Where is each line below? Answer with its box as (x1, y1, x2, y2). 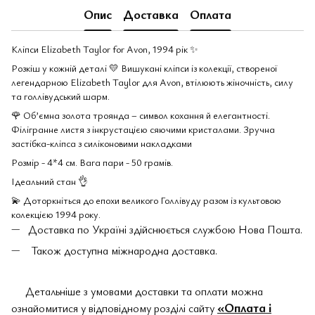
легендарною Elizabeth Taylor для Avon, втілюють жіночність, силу (11, 75, 293, 89)
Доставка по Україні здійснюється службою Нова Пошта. (28, 221, 302, 237)
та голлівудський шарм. (11, 89, 110, 103)
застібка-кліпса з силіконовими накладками (11, 136, 194, 150)
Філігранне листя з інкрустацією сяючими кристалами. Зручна (11, 122, 275, 136)
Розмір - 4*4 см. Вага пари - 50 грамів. (11, 155, 175, 169)
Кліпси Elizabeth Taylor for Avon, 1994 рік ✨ (11, 42, 198, 56)
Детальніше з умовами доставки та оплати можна (11, 283, 263, 299)
